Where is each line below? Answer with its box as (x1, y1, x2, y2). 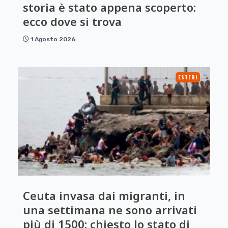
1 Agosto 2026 (31, 36, 75, 43)
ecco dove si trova (23, 14, 122, 30)
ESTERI (178, 73, 197, 81)
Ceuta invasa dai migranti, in (23, 188, 185, 204)
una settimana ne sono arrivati (23, 202, 197, 218)
